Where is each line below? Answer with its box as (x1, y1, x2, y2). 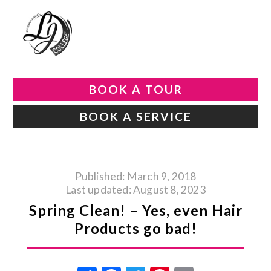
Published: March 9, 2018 (74, 170, 197, 183)
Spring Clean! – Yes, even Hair (28, 201, 243, 219)
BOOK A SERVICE (79, 109, 192, 123)
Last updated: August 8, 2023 (65, 183, 206, 196)
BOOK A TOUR (88, 82, 183, 96)
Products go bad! (74, 220, 197, 237)
